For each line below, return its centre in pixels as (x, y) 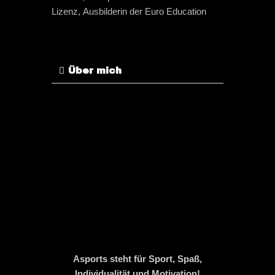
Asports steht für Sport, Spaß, (137, 259)
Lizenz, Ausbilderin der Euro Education (129, 11)
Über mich (95, 71)
